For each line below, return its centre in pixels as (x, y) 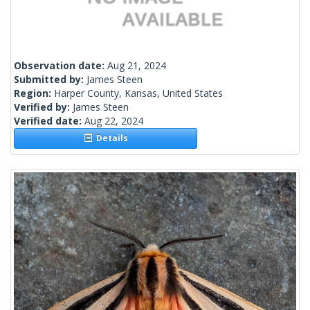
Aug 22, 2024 (114, 121)
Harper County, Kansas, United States (138, 93)
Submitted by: (50, 80)
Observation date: (61, 66)
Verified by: (43, 107)
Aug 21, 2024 (137, 66)
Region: (34, 93)
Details (110, 138)
